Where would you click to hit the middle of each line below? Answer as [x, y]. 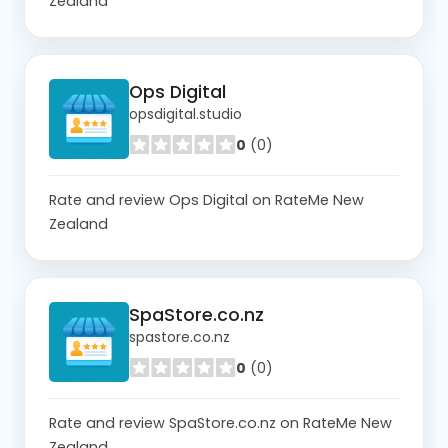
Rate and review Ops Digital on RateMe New [206, 199]
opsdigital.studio [185, 114]
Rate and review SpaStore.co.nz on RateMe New [220, 422]
